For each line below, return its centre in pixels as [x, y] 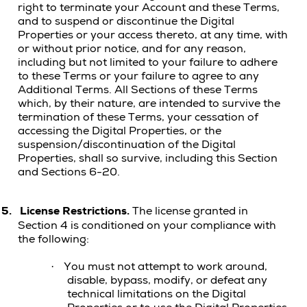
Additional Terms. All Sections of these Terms [138, 90]
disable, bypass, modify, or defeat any [167, 280]
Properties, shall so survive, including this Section [148, 158]
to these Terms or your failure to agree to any [138, 76]
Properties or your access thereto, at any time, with [153, 35]
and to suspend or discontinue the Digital [126, 21]
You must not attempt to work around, [165, 267]
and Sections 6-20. [69, 172]
